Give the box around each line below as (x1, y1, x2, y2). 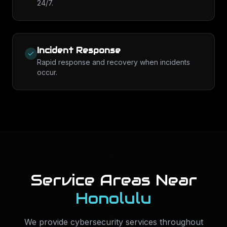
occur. (37, 68, 57, 77)
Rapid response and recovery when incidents (37, 58, 190, 66)
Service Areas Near (30, 170, 197, 190)
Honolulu (75, 188, 152, 208)
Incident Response (37, 45, 121, 56)
